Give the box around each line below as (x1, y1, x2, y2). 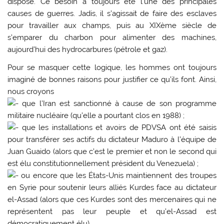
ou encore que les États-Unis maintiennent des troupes (18, 170, 216, 180)
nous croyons (7, 86, 54, 96)
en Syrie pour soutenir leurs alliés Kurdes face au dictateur (7, 182, 216, 192)
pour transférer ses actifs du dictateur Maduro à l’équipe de (7, 134, 216, 144)
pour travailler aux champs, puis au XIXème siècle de (7, 21, 216, 30)
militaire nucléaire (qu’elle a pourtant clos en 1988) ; (7, 110, 185, 120)
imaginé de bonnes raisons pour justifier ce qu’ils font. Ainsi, (7, 74, 216, 84)
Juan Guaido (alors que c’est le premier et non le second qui (7, 146, 216, 156)
